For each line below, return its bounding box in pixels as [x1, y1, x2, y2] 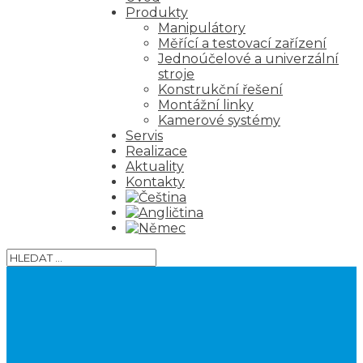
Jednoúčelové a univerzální [158, 51, 339, 66]
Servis [126, 128, 163, 143]
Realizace [126, 143, 187, 159]
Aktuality [126, 159, 184, 174]
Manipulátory [158, 20, 246, 36]
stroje [158, 66, 194, 82]
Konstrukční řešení [158, 82, 283, 97]
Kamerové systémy [158, 113, 280, 128]
